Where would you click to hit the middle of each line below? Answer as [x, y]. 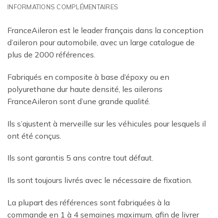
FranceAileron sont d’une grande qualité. [79, 101]
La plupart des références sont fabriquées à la [89, 203]
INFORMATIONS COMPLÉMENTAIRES [63, 7]
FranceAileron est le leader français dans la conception [105, 30]
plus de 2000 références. [51, 55]
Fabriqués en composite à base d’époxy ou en [88, 77]
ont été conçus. [34, 136]
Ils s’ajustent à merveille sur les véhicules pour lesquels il [107, 123]
